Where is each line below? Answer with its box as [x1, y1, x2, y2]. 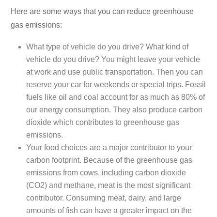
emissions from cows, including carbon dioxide [26, 169, 186, 177]
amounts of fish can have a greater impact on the [26, 206, 192, 215]
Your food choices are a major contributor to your [26, 143, 192, 152]
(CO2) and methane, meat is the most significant [26, 181, 190, 190]
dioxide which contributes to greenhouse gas [26, 118, 179, 127]
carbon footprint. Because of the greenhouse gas [26, 156, 192, 165]
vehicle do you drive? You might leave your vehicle [26, 55, 200, 64]
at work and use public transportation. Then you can [26, 68, 203, 77]
